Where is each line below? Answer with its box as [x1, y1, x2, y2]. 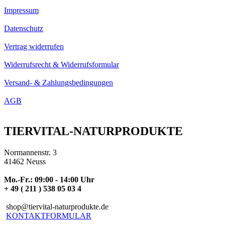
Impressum [4, 6, 39, 15]
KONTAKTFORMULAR [6, 211, 91, 220]
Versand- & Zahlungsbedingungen [4, 78, 113, 87]
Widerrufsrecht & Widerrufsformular [4, 60, 119, 69]
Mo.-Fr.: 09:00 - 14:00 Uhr [4, 175, 96, 184]
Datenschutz [4, 24, 43, 33]
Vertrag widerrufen [4, 42, 64, 51]
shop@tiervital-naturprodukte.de [4, 202, 108, 211]
